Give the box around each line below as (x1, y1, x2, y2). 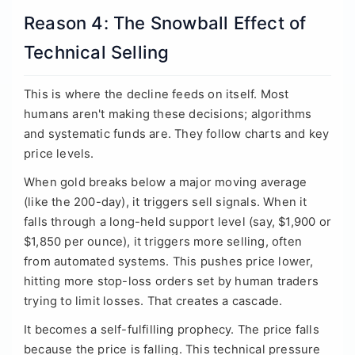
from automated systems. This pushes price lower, (24, 254, 314, 269)
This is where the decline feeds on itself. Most (24, 87, 289, 102)
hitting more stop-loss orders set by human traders (24, 274, 319, 289)
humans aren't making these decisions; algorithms (24, 107, 312, 122)
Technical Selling (24, 42, 170, 63)
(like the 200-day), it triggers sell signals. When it (24, 195, 307, 210)
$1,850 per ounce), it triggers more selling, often (24, 235, 303, 250)
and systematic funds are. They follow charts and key (24, 127, 330, 142)
